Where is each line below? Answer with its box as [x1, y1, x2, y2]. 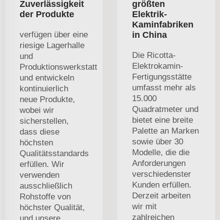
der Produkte [20, 9, 74, 19]
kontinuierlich [20, 83, 68, 93]
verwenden [20, 170, 59, 180]
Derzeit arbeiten [132, 191, 191, 200]
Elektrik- [132, 9, 167, 19]
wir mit [132, 201, 157, 211]
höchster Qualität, [20, 202, 85, 212]
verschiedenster [132, 169, 191, 179]
